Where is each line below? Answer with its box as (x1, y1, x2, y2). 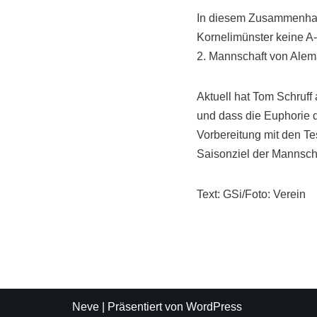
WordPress (186, 301, 242, 313)
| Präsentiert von (99, 301, 186, 313)
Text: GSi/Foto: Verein (196, 188, 306, 200)
